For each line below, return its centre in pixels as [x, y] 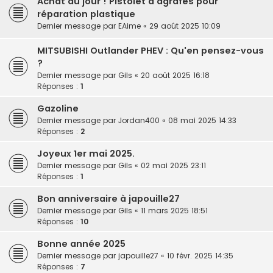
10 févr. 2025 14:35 [200, 256]
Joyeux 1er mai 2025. [86, 154]
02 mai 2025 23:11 [173, 166]
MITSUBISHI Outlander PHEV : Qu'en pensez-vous [151, 51]
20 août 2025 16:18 [175, 76]
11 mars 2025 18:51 [174, 211]
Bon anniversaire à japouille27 [108, 199]
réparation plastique [86, 14]
